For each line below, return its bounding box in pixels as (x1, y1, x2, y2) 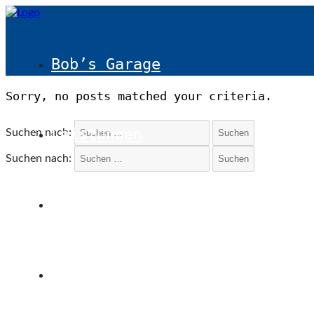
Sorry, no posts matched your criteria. (6, 89, 272, 103)
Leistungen (51, 125, 142, 143)
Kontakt (51, 266, 115, 283)
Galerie (51, 196, 115, 213)
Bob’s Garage (51, 55, 161, 73)
